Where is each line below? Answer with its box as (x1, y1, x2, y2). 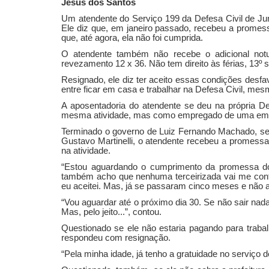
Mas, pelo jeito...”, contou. (61, 207, 162, 217)
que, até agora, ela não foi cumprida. (61, 32, 203, 43)
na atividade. (61, 145, 110, 156)
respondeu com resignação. (61, 232, 171, 243)
